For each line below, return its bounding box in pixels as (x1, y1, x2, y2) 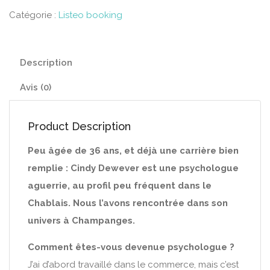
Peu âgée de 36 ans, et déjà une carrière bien (28, 145, 239, 156)
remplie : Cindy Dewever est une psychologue (28, 163, 239, 174)
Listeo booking (58, 10, 122, 20)
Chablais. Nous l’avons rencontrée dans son (28, 198, 228, 209)
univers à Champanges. (28, 215, 135, 226)
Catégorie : (9, 10, 58, 20)
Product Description (28, 120, 131, 133)
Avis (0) (20, 82, 51, 93)
